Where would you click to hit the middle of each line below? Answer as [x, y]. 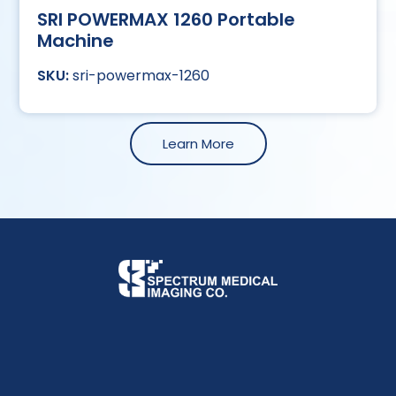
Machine [76, 41]
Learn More [198, 144]
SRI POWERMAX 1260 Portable [167, 20]
